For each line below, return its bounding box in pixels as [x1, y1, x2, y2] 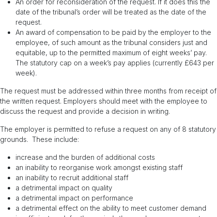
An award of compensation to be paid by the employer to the [15, 28, 211, 36]
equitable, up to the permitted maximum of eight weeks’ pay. [15, 48, 207, 57]
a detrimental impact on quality [15, 184, 112, 192]
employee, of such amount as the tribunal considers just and [15, 38, 207, 46]
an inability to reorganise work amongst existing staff [15, 163, 183, 171]
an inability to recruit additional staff [15, 173, 128, 182]
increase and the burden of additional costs [15, 153, 155, 161]
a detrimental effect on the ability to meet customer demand [15, 204, 206, 212]
